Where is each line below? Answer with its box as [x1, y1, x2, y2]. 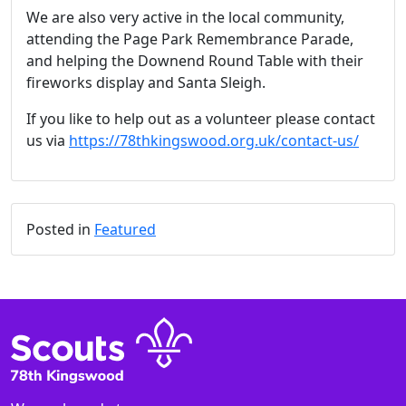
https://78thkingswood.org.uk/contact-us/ [69, 130, 359, 151]
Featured [94, 219, 156, 240]
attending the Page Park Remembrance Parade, [26, 29, 353, 50]
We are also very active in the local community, [26, 7, 344, 28]
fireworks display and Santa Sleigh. [26, 72, 266, 93]
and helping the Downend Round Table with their [26, 51, 363, 72]
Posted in [26, 219, 94, 240]
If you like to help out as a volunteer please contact [26, 109, 375, 130]
